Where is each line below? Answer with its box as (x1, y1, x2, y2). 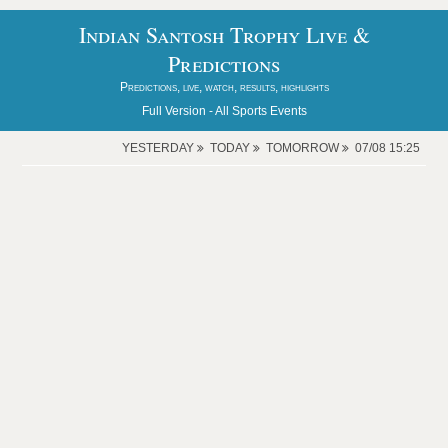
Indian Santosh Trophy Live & (78, 20, 370, 49)
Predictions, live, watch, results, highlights (119, 80, 329, 94)
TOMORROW (265, 141, 342, 155)
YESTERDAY (121, 141, 197, 155)
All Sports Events (214, 104, 307, 118)
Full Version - (141, 104, 215, 118)
